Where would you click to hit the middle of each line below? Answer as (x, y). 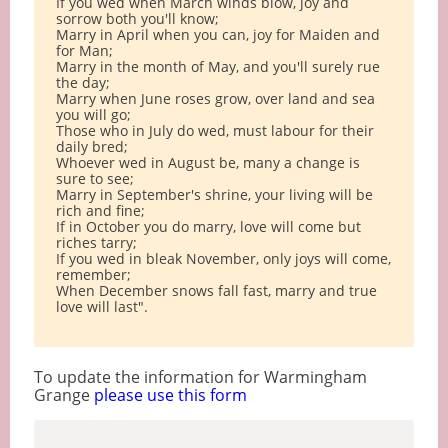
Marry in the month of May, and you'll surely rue (217, 67)
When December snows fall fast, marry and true (216, 291)
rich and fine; (100, 211)
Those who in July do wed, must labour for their (214, 131)
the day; (82, 83)
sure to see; (94, 179)
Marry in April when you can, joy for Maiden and (217, 35)
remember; (93, 275)
